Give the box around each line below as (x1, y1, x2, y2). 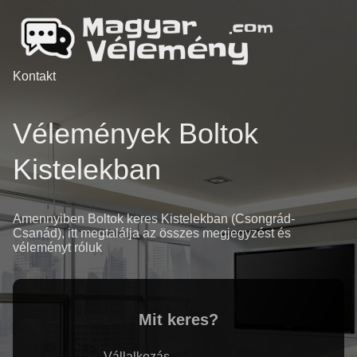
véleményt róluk (13, 241, 102, 255)
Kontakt (13, 69, 56, 83)
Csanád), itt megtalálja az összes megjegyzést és (13, 226, 291, 241)
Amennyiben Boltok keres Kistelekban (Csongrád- (13, 212, 295, 226)
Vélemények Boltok (13, 117, 258, 151)
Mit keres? (139, 311, 218, 329)
